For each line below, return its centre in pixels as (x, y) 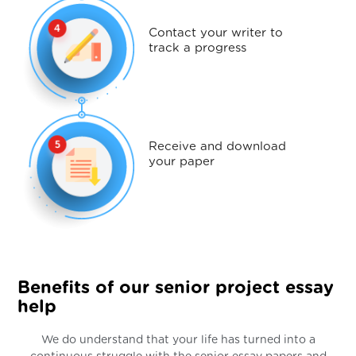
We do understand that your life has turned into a (178, 341)
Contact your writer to (215, 33)
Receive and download (217, 146)
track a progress (197, 48)
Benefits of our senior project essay (176, 288)
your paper (181, 161)
